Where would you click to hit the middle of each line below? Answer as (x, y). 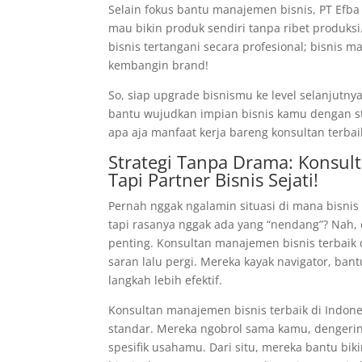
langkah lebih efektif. (166, 280)
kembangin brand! (159, 65)
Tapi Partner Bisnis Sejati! (214, 180)
